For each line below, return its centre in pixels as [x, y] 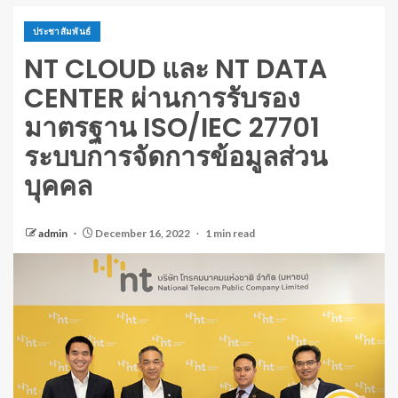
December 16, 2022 [143, 233]
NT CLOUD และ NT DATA [175, 69]
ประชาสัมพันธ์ [62, 31]
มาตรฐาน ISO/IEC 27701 [172, 127]
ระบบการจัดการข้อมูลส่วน [176, 157]
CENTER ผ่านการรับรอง [162, 98]
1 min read [230, 233]
